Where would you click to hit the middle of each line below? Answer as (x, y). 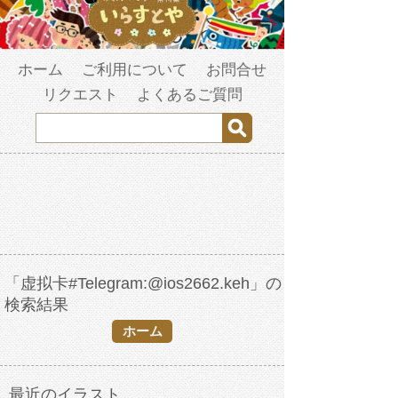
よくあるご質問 (189, 95)
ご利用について (135, 70)
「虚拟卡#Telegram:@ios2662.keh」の (143, 284)
